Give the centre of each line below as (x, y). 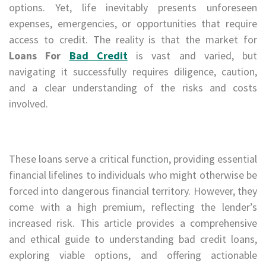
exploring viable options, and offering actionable (133, 255)
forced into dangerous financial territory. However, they (133, 191)
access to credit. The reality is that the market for (133, 39)
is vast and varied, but (192, 55)
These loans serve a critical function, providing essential (133, 159)
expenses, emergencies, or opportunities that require (133, 23)
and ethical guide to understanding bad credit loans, (133, 239)
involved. (28, 103)
